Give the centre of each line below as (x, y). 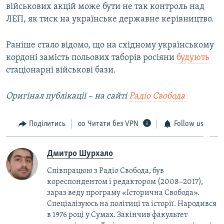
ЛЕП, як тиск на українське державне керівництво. (110, 19)
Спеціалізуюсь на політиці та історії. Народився (132, 204)
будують (193, 58)
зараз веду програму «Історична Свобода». (123, 193)
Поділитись (47, 124)
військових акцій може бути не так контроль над (105, 7)
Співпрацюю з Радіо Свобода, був (105, 171)
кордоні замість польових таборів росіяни (91, 58)
